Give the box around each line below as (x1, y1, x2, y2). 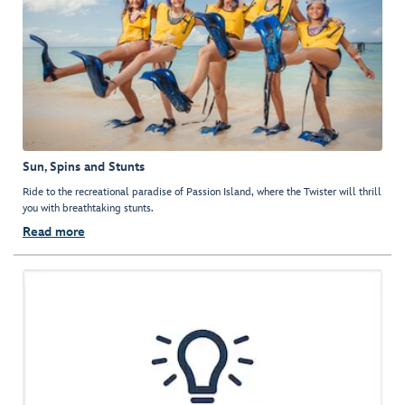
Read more (23, 224, 85, 240)
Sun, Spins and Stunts (23, 159, 145, 175)
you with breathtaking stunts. (23, 202, 154, 216)
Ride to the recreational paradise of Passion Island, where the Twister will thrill (23, 185, 381, 200)
